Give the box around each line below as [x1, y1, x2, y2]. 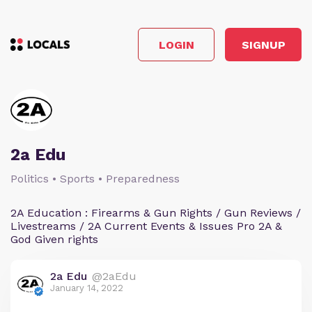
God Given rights [10, 233, 98, 246]
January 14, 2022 [50, 283, 123, 293]
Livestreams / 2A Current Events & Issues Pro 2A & [10, 219, 282, 233]
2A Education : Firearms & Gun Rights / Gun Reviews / [10, 206, 301, 219]
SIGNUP [241, 38, 286, 52]
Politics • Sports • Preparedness [10, 172, 180, 185]
